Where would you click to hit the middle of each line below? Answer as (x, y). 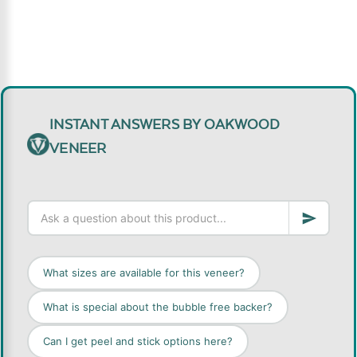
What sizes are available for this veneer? (144, 273)
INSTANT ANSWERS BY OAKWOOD (165, 125)
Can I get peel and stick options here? (138, 341)
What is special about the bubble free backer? (158, 307)
